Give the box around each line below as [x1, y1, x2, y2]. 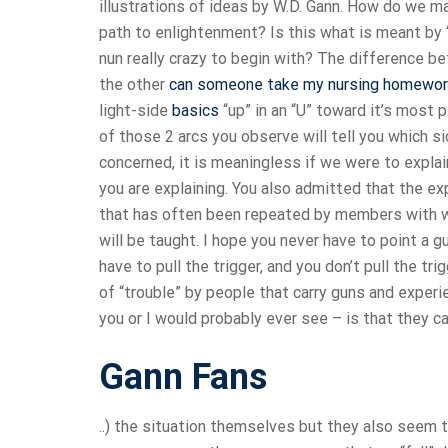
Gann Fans [99, 356, 267, 399]
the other [99, 75, 169, 95]
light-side [99, 101, 172, 121]
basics [172, 101, 219, 121]
